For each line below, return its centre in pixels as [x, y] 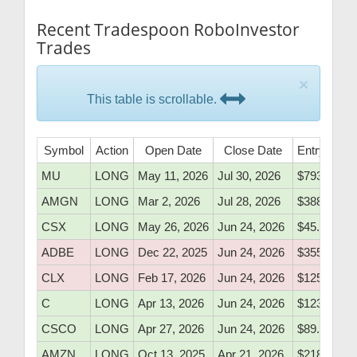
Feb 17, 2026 [172, 278]
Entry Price [326, 151]
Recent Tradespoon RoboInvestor [168, 30]
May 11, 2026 [173, 176]
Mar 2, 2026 [169, 202]
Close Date [253, 151]
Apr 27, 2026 [171, 329]
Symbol [64, 151]
